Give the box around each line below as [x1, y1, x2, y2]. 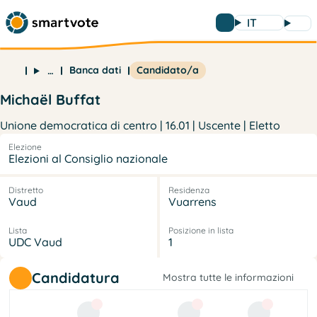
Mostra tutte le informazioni [163, 271, 294, 284]
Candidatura [32, 268, 120, 287]
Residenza [168, 184, 209, 195]
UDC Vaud [8, 234, 62, 249]
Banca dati [69, 64, 121, 77]
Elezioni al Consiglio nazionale [8, 151, 168, 166]
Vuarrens [168, 194, 217, 209]
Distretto [8, 184, 43, 195]
